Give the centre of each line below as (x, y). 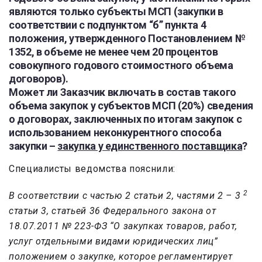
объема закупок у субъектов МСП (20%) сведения (131, 106)
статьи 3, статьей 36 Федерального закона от (113, 211)
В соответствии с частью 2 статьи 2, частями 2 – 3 (126, 196)
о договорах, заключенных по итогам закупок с (125, 119)
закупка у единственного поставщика (150, 146)
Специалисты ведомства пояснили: (92, 169)
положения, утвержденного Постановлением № (127, 39)
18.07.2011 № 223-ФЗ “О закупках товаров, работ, (123, 226)
